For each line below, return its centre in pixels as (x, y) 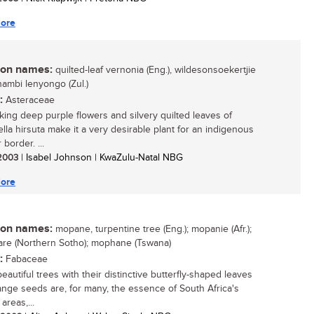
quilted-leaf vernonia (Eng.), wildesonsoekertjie (154, 70)
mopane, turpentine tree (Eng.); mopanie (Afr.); (152, 229)
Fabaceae (25, 259)
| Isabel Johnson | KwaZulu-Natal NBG (101, 158)
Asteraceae (29, 100)
